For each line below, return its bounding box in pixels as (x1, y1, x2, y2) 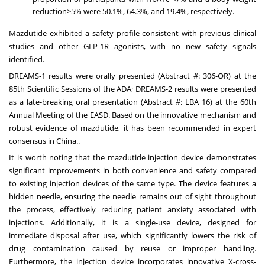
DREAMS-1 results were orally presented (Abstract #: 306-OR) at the (9, 70, 256, 82)
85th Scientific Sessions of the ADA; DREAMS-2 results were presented (9, 83, 256, 95)
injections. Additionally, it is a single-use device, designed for (9, 217, 256, 228)
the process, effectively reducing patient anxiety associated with (9, 204, 256, 215)
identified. (9, 54, 44, 65)
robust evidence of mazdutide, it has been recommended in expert (9, 122, 256, 134)
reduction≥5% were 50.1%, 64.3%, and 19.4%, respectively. (33, 6, 234, 17)
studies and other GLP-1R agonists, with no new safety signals (9, 41, 256, 52)
